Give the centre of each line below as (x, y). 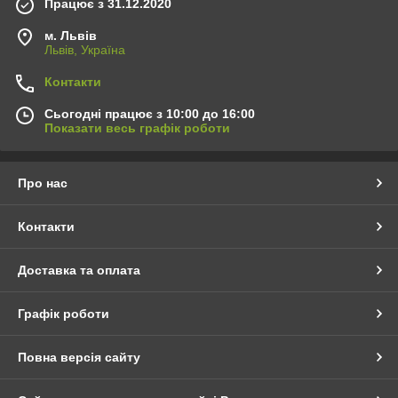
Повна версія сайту (79, 358)
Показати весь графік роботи (137, 128)
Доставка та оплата (79, 271)
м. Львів (71, 36)
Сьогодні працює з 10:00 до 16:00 (150, 114)
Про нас (43, 183)
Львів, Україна (85, 50)
